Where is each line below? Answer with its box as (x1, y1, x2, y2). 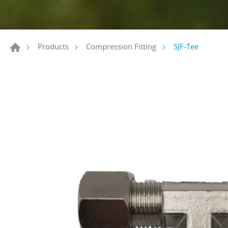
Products (38, 41, 69, 52)
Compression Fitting (86, 41, 156, 52)
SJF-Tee (174, 41, 198, 51)
